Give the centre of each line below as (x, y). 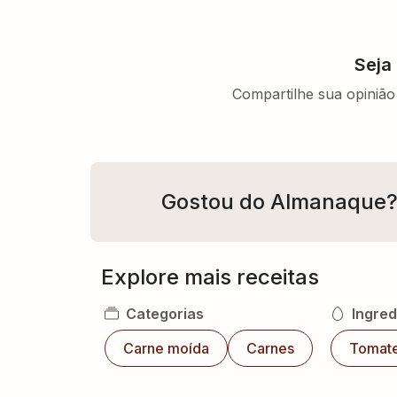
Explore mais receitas (210, 276)
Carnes (270, 348)
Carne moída (166, 348)
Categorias (165, 313)
